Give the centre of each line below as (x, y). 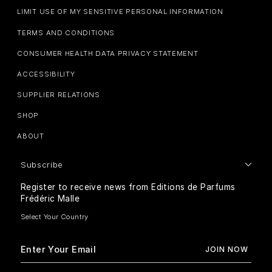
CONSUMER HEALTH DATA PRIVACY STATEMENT (108, 53)
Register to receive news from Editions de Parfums (128, 187)
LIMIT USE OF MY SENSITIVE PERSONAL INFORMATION (120, 12)
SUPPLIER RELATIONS (59, 95)
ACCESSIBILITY (46, 74)
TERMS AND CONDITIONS (66, 32)
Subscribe (42, 165)
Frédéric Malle (50, 199)
